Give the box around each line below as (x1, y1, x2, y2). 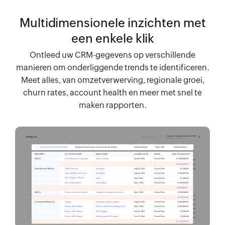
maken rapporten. (78, 100, 147, 110)
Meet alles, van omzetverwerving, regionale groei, (21, 75, 204, 85)
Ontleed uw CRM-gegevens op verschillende (30, 50, 195, 60)
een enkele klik (71, 32, 154, 45)
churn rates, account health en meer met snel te (23, 88, 202, 97)
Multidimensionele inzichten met (19, 16, 206, 30)
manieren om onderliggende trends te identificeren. (16, 63, 209, 72)
